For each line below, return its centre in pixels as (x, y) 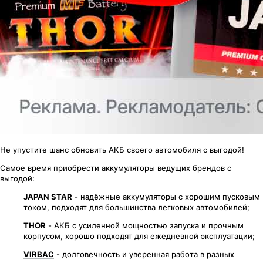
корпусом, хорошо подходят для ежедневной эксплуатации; (139, 236)
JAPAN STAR (48, 196)
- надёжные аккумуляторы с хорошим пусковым (166, 196)
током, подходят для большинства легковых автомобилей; (136, 207)
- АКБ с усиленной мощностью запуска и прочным (145, 225)
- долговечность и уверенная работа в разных (144, 254)
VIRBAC (39, 254)
